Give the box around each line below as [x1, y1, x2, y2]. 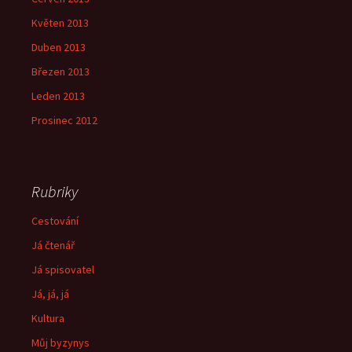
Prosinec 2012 [31, 113, 97, 127]
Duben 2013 [31, 40, 86, 54]
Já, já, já [31, 287, 69, 301]
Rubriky [31, 181, 78, 201]
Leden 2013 [31, 89, 85, 103]
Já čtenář [31, 238, 75, 252]
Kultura [31, 311, 64, 325]
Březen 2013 [31, 64, 90, 79]
